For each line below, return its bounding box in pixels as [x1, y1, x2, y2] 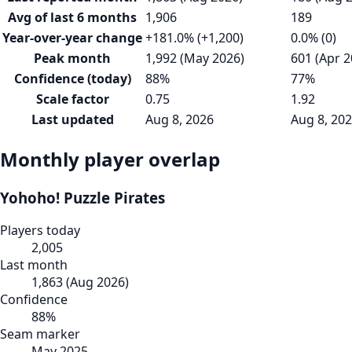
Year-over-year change [2, 28, 142, 46]
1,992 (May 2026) [145, 49, 244, 67]
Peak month [34, 49, 111, 67]
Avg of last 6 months [8, 8, 137, 26]
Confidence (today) [13, 69, 131, 87]
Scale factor [35, 90, 109, 108]
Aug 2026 [70, 273, 125, 291]
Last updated [31, 110, 114, 128]
